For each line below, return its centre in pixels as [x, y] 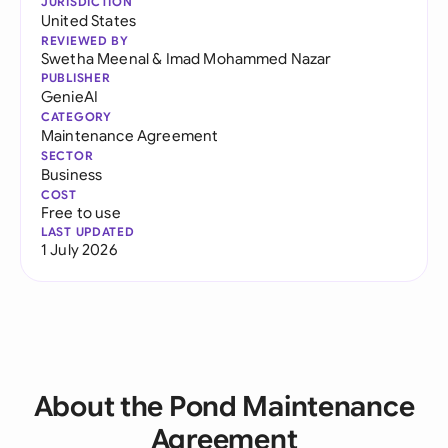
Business [72, 174]
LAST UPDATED [88, 231]
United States [89, 20]
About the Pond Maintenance [224, 406]
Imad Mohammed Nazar [248, 58]
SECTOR [67, 155]
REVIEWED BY [85, 40]
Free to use [81, 212]
